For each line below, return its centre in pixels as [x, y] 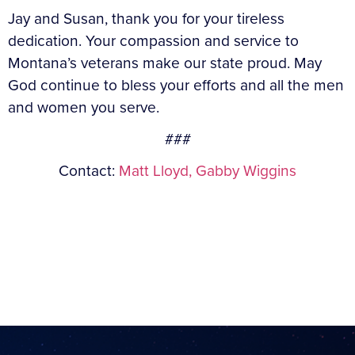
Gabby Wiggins [246, 170]
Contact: [89, 170]
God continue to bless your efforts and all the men [176, 84]
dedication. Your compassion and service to [153, 40]
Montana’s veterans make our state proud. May [165, 62]
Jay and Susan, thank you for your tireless [146, 17]
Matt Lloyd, [157, 170]
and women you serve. [84, 106]
